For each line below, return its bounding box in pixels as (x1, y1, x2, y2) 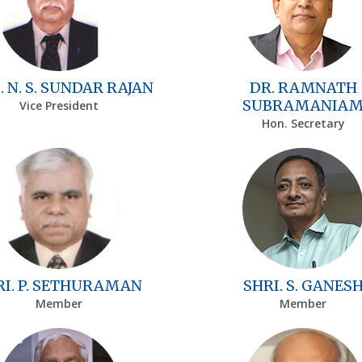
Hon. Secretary (261, 115, 345, 131)
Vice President (19, 97, 99, 113)
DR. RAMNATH (249, 78, 357, 97)
